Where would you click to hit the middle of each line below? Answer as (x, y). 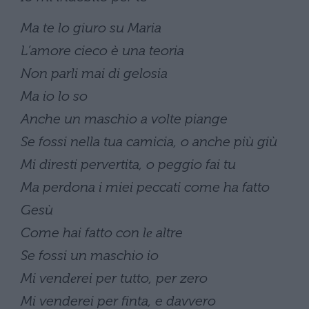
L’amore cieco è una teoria (102, 50)
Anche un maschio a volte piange (124, 118)
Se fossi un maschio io (90, 255)
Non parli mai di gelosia (94, 73)
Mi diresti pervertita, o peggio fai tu (128, 164)
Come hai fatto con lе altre (102, 232)
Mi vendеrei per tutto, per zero (114, 278)
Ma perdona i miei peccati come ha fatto (145, 187)
